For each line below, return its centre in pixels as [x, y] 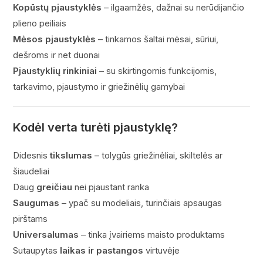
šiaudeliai [31, 171]
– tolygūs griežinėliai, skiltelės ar [158, 155]
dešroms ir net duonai [57, 55]
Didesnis [32, 155]
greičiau [55, 187]
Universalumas [46, 235]
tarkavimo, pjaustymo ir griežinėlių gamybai [99, 87]
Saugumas [36, 203]
